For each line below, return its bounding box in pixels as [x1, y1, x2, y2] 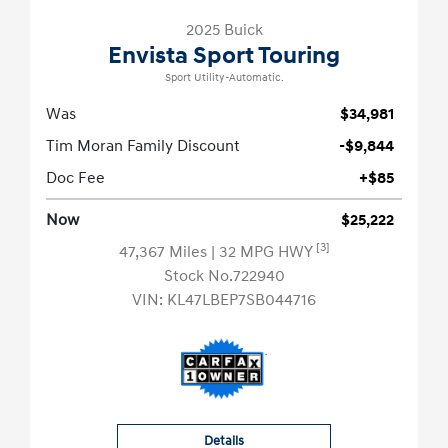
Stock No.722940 [163, 266, 285, 287]
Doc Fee [46, 168, 105, 189]
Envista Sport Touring [108, 41, 340, 72]
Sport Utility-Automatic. [164, 71, 284, 86]
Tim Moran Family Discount [46, 136, 240, 157]
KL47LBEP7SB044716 [167, 290, 316, 311]
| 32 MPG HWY [210, 242, 316, 263]
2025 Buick [185, 20, 263, 41]
